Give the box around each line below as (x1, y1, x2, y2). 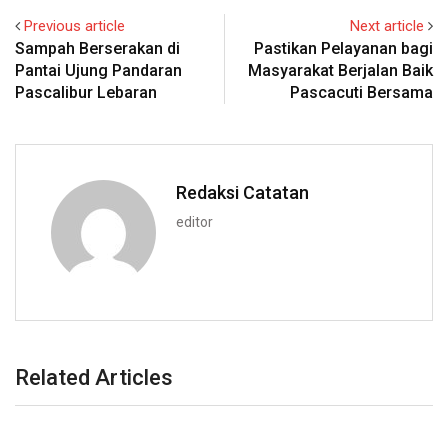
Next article (350, 17, 424, 36)
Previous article (24, 17, 125, 36)
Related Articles (15, 365, 173, 391)
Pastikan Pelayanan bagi (254, 39, 433, 59)
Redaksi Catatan (176, 182, 309, 204)
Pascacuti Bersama (290, 83, 433, 103)
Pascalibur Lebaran (15, 83, 157, 103)
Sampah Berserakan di (15, 39, 180, 59)
